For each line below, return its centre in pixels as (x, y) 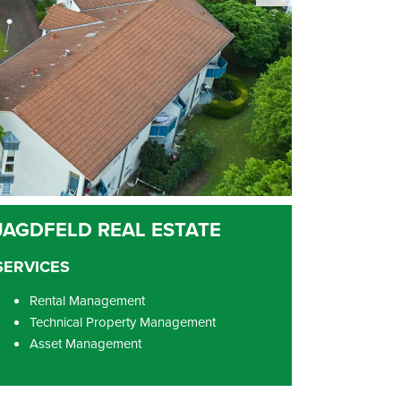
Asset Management (85, 343)
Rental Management (87, 300)
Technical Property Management (122, 322)
